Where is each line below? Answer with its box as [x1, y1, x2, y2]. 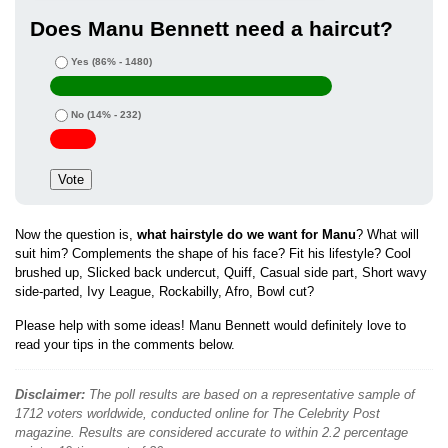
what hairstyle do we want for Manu [137, 227, 356, 243]
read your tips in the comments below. [15, 337, 235, 353]
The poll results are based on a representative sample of [85, 387, 415, 403]
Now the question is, [15, 227, 137, 243]
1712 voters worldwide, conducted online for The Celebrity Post [15, 406, 380, 422]
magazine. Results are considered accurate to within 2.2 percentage [15, 425, 408, 441]
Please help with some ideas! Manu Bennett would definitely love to [15, 318, 406, 334]
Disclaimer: [15, 387, 85, 403]
